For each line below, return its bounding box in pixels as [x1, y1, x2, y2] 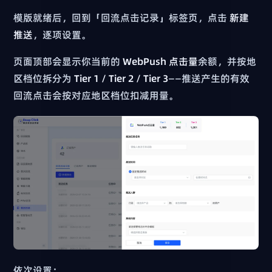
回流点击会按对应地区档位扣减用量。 [13, 89, 179, 103]
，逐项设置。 [33, 28, 92, 42]
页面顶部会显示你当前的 [13, 55, 123, 69]
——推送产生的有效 [168, 72, 250, 86]
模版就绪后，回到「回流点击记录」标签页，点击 [13, 11, 230, 25]
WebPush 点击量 [123, 55, 199, 69]
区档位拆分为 [13, 72, 75, 86]
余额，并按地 [198, 55, 257, 69]
